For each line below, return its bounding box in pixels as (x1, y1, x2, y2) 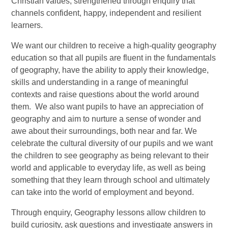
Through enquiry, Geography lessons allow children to (11, 208, 206, 217)
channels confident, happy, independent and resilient (11, 9, 202, 18)
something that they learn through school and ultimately (11, 176, 210, 185)
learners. (11, 21, 43, 30)
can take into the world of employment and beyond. (11, 188, 194, 197)
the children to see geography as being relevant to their (11, 151, 209, 160)
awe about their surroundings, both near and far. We (11, 127, 197, 136)
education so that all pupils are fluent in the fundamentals (11, 53, 216, 63)
